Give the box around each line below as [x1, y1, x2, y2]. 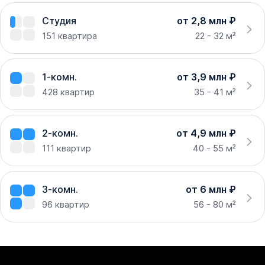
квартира [58, 30, 97, 42]
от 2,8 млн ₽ [177, 15, 236, 27]
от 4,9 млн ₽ [176, 127, 236, 140]
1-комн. [42, 71, 77, 83]
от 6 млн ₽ [186, 183, 236, 196]
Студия [42, 15, 76, 27]
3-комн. [42, 183, 78, 196]
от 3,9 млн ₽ [177, 71, 236, 83]
